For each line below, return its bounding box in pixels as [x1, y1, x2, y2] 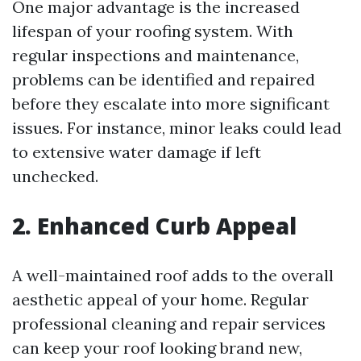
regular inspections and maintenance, [12, 45, 299, 65]
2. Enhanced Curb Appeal [12, 210, 297, 241]
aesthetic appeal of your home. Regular [12, 289, 309, 309]
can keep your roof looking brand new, [12, 338, 302, 358]
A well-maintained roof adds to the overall [12, 265, 334, 285]
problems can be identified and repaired [12, 69, 315, 89]
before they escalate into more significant [12, 93, 330, 114]
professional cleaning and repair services [12, 313, 326, 334]
